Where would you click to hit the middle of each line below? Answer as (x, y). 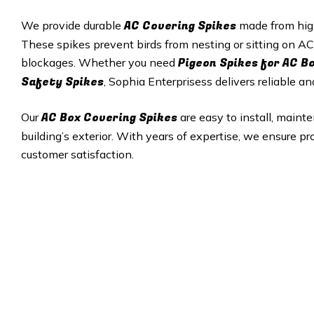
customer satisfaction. (77, 154)
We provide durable (73, 25)
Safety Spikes (62, 82)
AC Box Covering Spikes (109, 117)
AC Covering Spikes (180, 26)
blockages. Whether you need (100, 62)
